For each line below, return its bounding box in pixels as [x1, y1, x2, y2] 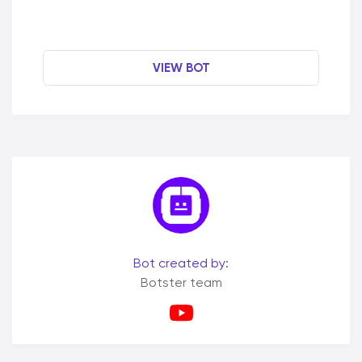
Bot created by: [133, 255, 229, 271]
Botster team [140, 275, 222, 290]
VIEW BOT [152, 61, 210, 75]
